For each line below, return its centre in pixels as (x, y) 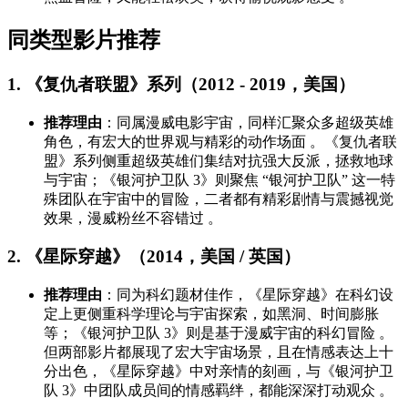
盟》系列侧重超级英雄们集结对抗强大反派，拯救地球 (219, 160)
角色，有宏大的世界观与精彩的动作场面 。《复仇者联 (220, 141)
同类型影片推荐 (84, 41)
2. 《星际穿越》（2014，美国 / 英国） (154, 257)
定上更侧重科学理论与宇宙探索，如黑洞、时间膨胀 (211, 314)
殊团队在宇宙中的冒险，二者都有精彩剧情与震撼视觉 (219, 199)
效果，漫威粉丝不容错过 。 (133, 218)
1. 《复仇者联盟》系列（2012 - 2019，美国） (181, 84)
